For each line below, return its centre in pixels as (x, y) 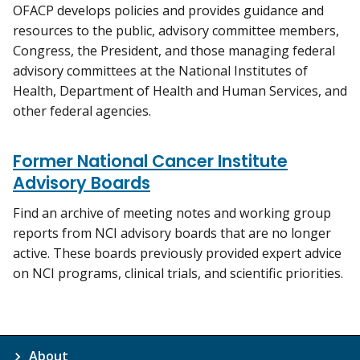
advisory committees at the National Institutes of (160, 70)
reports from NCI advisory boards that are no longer (172, 233)
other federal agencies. (82, 110)
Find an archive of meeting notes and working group (172, 213)
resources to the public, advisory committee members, (176, 30)
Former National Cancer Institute (150, 161)
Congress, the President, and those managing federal (174, 50)
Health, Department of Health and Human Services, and (180, 90)
